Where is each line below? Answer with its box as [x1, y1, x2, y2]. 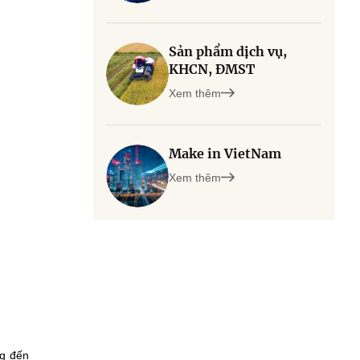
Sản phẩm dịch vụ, [169, 43, 287, 59]
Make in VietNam [169, 145, 281, 162]
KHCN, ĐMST [169, 61, 255, 77]
